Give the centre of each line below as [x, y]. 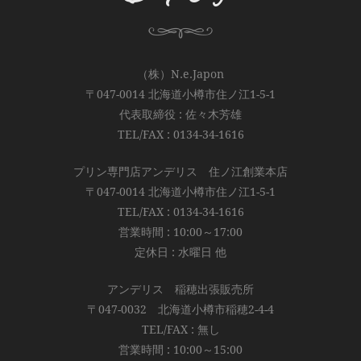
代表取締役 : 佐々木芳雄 [180, 114]
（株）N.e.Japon [180, 74]
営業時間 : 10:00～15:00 [180, 349]
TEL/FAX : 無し [180, 329]
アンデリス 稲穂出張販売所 [180, 289]
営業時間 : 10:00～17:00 [180, 232]
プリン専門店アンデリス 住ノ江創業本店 [180, 171]
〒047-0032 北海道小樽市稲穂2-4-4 [180, 309]
